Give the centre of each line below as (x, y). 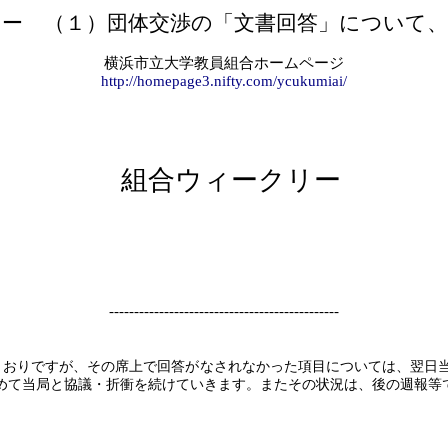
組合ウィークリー (231, 180)
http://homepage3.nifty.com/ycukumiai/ (224, 81)
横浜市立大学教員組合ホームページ (224, 63)
